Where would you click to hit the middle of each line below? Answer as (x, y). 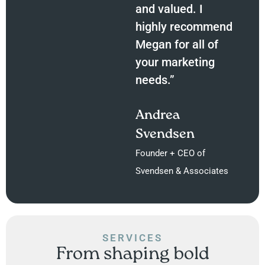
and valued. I (169, 9)
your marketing (175, 62)
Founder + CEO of (171, 153)
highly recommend (184, 27)
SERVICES (132, 238)
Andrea (158, 116)
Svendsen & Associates (182, 171)
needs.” (155, 80)
